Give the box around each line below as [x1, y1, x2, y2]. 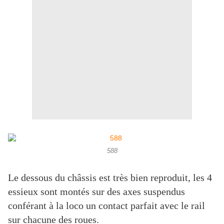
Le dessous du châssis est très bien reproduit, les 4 [8, 172, 212, 183]
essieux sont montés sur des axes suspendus [8, 186, 185, 197]
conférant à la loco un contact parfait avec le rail [8, 200, 205, 211]
